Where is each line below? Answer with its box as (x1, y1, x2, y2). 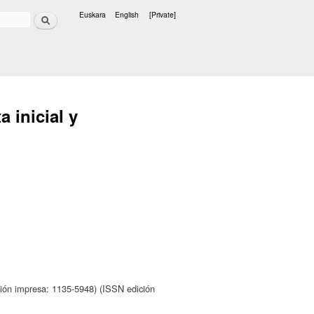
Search (34, 9, 56, 19)
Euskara (78, 9, 106, 20)
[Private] (149, 9, 176, 20)
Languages (75, 17, 120, 29)
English (114, 9, 139, 20)
